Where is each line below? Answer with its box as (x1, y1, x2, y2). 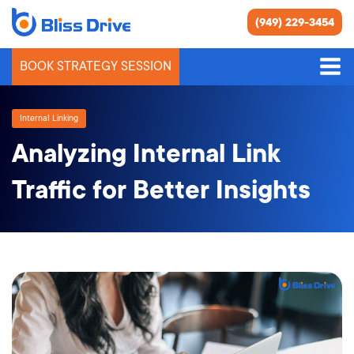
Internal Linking (20, 113, 78, 123)
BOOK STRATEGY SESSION (20, 58, 171, 73)
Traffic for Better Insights (12, 175, 311, 205)
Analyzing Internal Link (12, 139, 281, 168)
